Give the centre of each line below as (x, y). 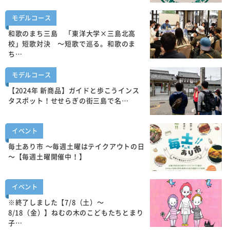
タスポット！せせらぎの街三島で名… (68, 100)
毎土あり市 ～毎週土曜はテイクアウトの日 (76, 146)
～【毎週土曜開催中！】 (47, 156)
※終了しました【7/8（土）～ (56, 202)
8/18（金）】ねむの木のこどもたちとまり (76, 212)
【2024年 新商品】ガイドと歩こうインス (74, 90)
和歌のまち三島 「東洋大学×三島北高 (72, 33)
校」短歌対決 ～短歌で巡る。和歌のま (72, 44)
